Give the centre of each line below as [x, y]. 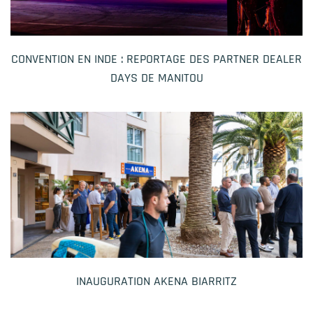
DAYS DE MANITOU [156, 78]
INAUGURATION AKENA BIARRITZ [156, 281]
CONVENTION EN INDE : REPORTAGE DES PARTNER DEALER [156, 59]
